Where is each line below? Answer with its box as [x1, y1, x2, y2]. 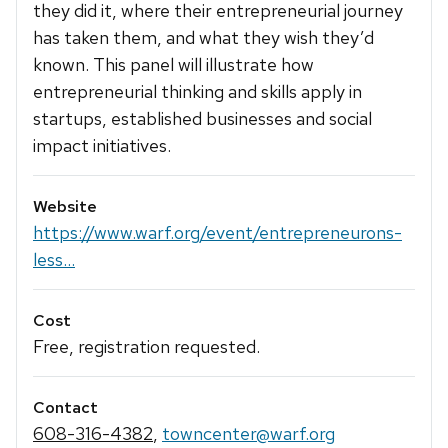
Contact [33, 397, 98, 419]
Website [33, 195, 97, 217]
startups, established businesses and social [33, 106, 372, 130]
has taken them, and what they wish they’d [33, 25, 374, 49]
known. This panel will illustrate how [33, 52, 314, 76]
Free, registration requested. [33, 335, 260, 359]
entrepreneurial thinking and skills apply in [33, 79, 362, 103]
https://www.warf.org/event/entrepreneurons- [33, 220, 402, 244]
